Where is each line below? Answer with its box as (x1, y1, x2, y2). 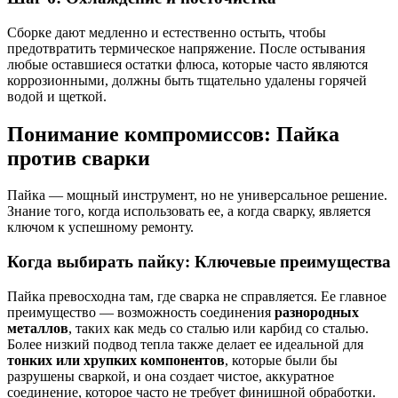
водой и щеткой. (7, 88, 107, 104)
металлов (7, 320, 68, 336)
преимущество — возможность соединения (7, 304, 275, 320)
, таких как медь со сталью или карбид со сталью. (68, 320, 369, 336)
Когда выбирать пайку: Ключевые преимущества (7, 252, 391, 272)
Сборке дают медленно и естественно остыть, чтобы (7, 24, 326, 40)
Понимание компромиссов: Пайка (7, 122, 339, 146)
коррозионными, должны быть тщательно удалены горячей (7, 72, 367, 88)
